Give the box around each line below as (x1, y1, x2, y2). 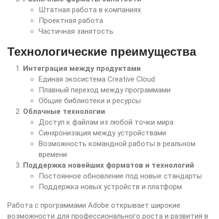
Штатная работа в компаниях (39, 5, 141, 14)
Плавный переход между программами (39, 85, 171, 94)
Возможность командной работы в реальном (39, 139, 196, 148)
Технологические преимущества (7, 44, 196, 58)
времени (39, 150, 67, 159)
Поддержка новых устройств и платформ (39, 182, 182, 191)
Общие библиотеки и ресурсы (39, 96, 141, 105)
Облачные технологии (23, 107, 105, 116)
